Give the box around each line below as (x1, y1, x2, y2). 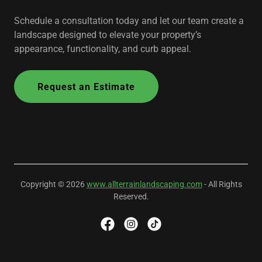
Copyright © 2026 (20, 180, 87, 189)
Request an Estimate (37, 81, 136, 92)
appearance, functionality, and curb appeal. (14, 43, 191, 55)
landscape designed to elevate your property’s (14, 29, 201, 41)
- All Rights (202, 180, 242, 189)
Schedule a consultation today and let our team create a (14, 15, 244, 27)
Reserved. (113, 192, 149, 202)
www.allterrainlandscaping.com (86, 180, 202, 189)
